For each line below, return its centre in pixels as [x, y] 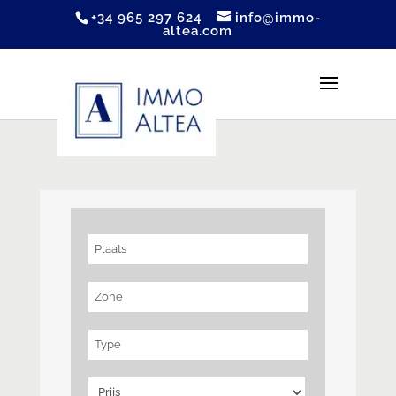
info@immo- [278, 18]
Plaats [110, 248]
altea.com [198, 31]
